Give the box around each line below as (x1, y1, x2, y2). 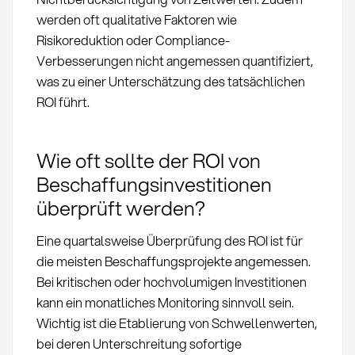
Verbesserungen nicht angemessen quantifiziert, (36, 51, 313, 70)
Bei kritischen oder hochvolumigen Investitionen (36, 273, 307, 292)
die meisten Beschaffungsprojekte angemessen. (36, 252, 311, 271)
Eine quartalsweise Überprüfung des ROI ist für (36, 231, 303, 250)
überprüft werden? (36, 193, 205, 222)
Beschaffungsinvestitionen (36, 169, 272, 198)
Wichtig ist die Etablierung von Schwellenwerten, (36, 314, 317, 333)
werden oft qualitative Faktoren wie (36, 10, 237, 29)
